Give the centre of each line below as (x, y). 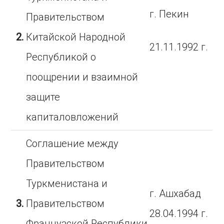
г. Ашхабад (175, 193)
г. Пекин (169, 14)
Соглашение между (72, 143)
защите (43, 97)
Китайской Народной (76, 37)
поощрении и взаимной (82, 77)
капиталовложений (72, 117)
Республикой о (61, 57)
